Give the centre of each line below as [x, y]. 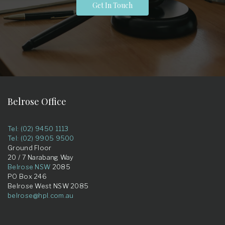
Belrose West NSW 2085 [48, 186]
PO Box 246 [27, 176]
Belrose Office [37, 101]
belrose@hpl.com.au [41, 195]
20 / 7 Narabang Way [41, 157]
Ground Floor [30, 148]
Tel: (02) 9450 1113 [38, 129]
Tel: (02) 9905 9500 [41, 138]
